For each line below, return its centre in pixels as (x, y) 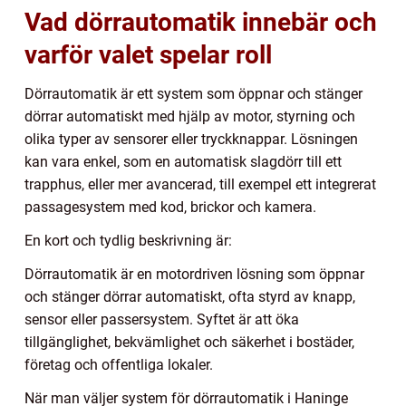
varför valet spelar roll (148, 54)
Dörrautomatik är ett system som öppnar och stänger (193, 93)
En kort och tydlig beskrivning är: (128, 240)
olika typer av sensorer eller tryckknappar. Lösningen (191, 139)
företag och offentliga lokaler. (119, 364)
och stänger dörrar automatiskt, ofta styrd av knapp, (190, 296)
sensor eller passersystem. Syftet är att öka (162, 319)
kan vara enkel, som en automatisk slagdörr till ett (183, 161)
